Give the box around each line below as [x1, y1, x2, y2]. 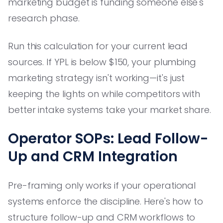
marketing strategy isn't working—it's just [8, 71, 185, 84]
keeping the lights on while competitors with [8, 87, 201, 100]
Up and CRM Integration [8, 146, 178, 166]
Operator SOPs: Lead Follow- [8, 128, 208, 148]
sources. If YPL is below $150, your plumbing [8, 55, 197, 68]
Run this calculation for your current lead [8, 39, 188, 52]
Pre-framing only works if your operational [8, 179, 196, 192]
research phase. [8, 11, 80, 24]
